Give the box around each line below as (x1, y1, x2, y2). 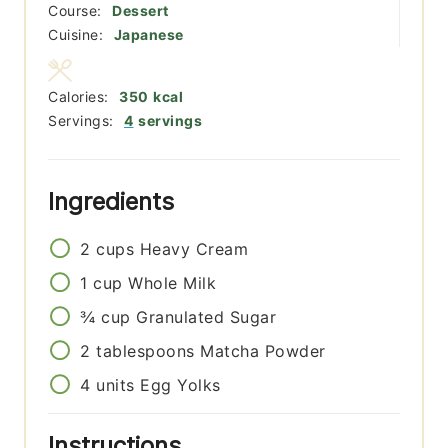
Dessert (112, 2, 169, 20)
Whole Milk (128, 273, 217, 294)
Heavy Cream (139, 239, 249, 260)
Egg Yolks (140, 375, 221, 396)
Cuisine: (48, 26, 108, 44)
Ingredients (48, 187, 182, 217)
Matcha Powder (200, 341, 326, 362)
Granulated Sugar (136, 307, 277, 328)
